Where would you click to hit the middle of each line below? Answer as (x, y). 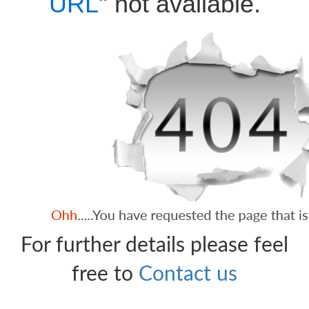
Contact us (188, 275)
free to (105, 275)
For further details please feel (154, 246)
